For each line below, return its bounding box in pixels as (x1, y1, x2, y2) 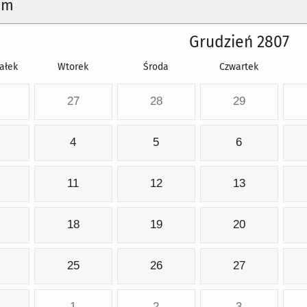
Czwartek (219, 61, 258, 73)
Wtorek (58, 61, 88, 73)
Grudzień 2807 (189, 33, 289, 52)
